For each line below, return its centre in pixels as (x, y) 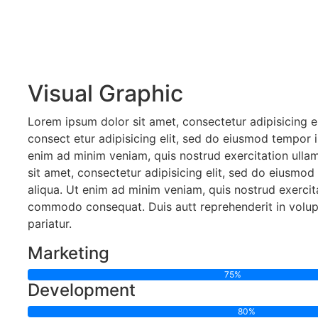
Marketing (68, 253)
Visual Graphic (105, 93)
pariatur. (50, 224)
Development (82, 290)
